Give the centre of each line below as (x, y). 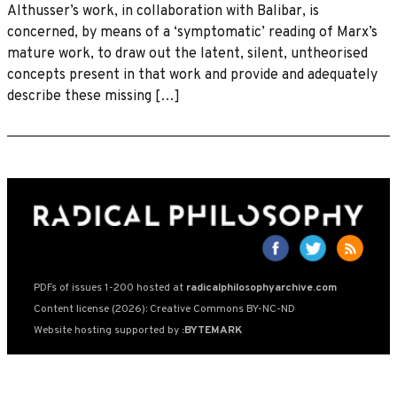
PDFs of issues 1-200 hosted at (110, 288)
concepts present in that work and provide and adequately (192, 75)
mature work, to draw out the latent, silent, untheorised (187, 54)
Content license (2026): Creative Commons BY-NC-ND (164, 309)
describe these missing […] (93, 96)
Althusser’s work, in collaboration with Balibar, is (163, 11)
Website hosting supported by (108, 330)
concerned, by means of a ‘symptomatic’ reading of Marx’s (192, 32)
